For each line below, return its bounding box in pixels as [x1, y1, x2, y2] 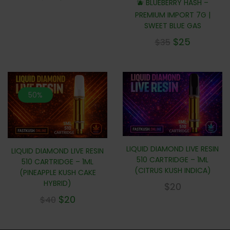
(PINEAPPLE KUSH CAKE [19, 167, 96, 178]
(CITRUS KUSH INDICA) [134, 165, 211, 176]
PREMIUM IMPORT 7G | [135, 10, 210, 21]
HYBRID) [44, 178, 71, 189]
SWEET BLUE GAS [144, 21, 201, 31]
